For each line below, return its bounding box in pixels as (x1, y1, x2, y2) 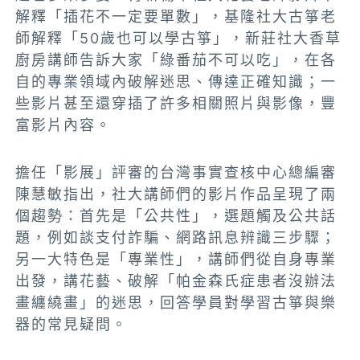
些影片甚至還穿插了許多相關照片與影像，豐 (15, 95, 337, 112)
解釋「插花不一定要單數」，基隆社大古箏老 (15, 8, 337, 26)
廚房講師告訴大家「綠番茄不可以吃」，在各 (15, 51, 337, 69)
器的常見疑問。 (15, 316, 129, 333)
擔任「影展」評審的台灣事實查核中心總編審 (15, 164, 337, 182)
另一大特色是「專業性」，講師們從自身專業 (15, 251, 337, 268)
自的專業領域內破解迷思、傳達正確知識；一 (15, 73, 337, 91)
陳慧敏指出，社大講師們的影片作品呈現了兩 (15, 186, 337, 203)
